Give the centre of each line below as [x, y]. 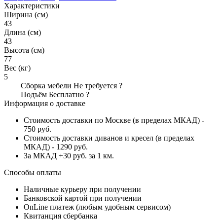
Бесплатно [66, 94]
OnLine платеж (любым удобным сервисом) [97, 207]
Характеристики [32, 5]
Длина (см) [22, 32]
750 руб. [37, 129]
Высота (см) [24, 50]
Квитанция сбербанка [60, 216]
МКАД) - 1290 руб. [56, 147]
